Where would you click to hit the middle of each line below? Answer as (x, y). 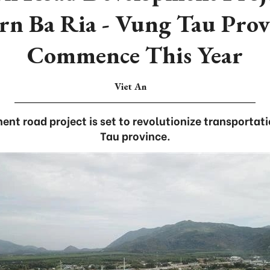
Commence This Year (135, 55)
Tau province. (135, 135)
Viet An (130, 86)
